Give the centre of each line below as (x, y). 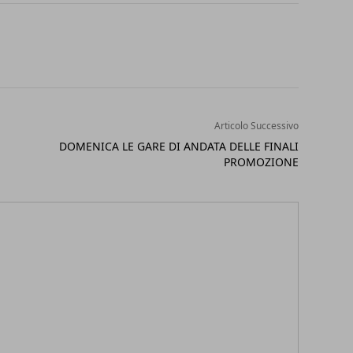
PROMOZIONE (261, 162)
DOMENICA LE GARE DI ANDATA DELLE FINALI (178, 147)
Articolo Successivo (256, 126)
